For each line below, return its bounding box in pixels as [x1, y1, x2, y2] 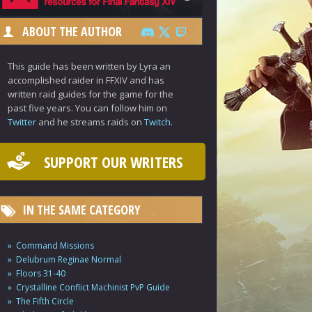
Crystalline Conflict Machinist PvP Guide [16, 281, 170, 293]
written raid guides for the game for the [8, 88, 173, 100]
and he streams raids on [36, 116, 144, 128]
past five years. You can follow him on [8, 102, 167, 114]
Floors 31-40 [16, 267, 65, 279]
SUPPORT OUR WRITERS [44, 151, 182, 172]
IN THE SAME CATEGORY [22, 201, 140, 218]
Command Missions [16, 240, 94, 251]
